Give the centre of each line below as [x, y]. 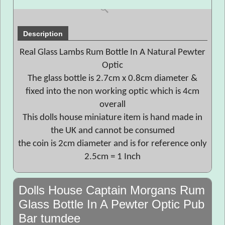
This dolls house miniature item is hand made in [113, 118]
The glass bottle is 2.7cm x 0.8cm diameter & [113, 79]
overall [113, 105]
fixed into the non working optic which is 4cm [113, 92]
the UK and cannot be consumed [113, 131]
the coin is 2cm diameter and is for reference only [113, 144]
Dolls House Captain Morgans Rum [112, 190]
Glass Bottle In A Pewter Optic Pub [111, 204]
